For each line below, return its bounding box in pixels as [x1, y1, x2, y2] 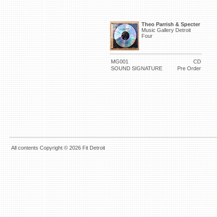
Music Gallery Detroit [141, 27, 191, 33]
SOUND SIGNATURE [111, 65, 162, 71]
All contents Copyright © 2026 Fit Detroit [11, 145, 105, 151]
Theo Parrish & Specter [141, 21, 200, 27]
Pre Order [177, 65, 201, 71]
